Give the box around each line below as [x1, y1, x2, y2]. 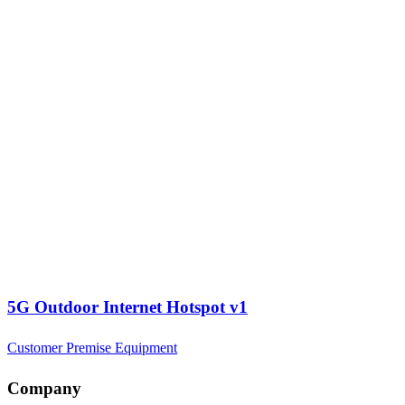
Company [7, 378, 81, 398]
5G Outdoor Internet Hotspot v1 [7, 297, 248, 317]
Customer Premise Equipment [7, 340, 177, 356]
